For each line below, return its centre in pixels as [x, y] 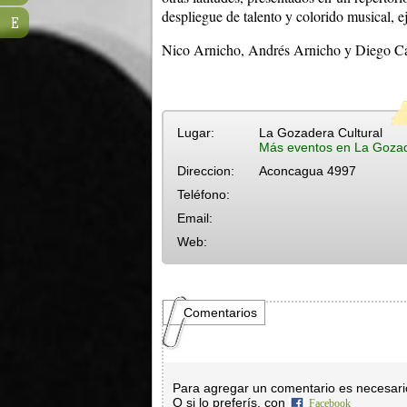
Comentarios [220, 313]
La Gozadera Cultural [321, 133]
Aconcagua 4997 [308, 171]
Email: [195, 218]
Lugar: [196, 133]
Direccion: [206, 171]
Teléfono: [203, 194]
